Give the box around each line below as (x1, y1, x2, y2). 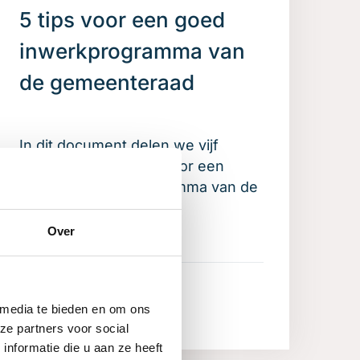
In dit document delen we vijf (19, 136, 219, 153)
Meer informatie (19, 294, 132, 312)
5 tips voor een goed (19, 6, 225, 32)
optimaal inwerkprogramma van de (19, 178, 258, 195)
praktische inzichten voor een (19, 157, 224, 174)
